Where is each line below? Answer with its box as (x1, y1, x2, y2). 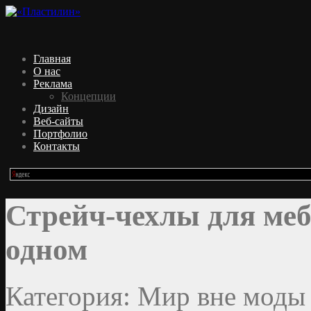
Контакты (33, 140, 80, 152)
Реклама (33, 78, 72, 90)
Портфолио (33, 128, 87, 140)
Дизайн (33, 103, 69, 115)
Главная (33, 53, 71, 65)
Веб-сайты (33, 115, 83, 127)
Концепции (61, 90, 116, 102)
